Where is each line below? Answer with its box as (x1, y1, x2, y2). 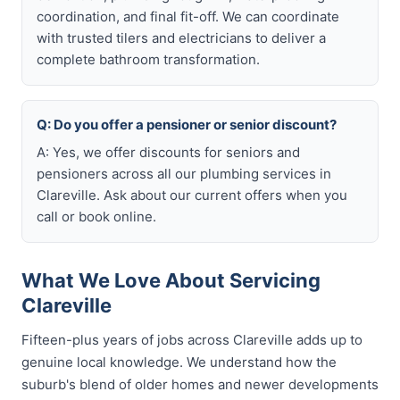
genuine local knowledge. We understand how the (21, 354, 337, 371)
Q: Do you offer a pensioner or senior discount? (37, 116, 337, 133)
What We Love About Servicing (21, 269, 321, 292)
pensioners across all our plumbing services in (37, 165, 331, 182)
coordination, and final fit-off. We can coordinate (37, 8, 339, 25)
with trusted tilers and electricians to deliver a (37, 29, 326, 46)
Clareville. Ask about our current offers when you (37, 187, 347, 204)
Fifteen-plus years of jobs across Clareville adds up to (21, 331, 362, 348)
